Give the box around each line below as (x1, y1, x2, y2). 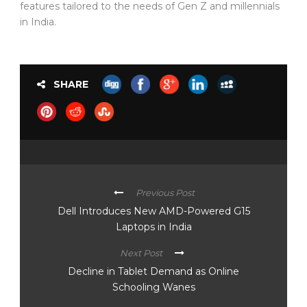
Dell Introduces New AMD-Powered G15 (58, 204, 250, 217)
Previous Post (135, 186, 195, 198)
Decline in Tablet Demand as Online (68, 265, 239, 278)
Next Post (119, 247, 162, 258)
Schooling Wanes (112, 280, 195, 293)
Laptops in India (116, 220, 192, 233)
